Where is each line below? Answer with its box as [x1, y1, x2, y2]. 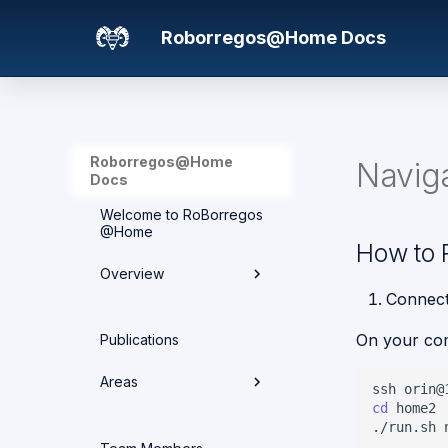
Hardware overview [112, 319, 243, 337]
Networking [112, 402, 188, 420]
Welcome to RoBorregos [100, 205, 263, 223]
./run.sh [372, 418, 436, 435]
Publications [100, 331, 179, 349]
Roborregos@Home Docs [160, 27, 386, 48]
